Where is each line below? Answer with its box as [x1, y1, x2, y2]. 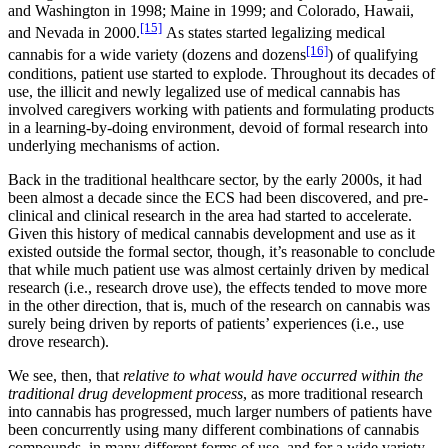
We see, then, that [8, 366, 123, 384]
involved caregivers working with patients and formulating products [8, 100, 434, 118]
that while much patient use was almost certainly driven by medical [8, 260, 429, 278]
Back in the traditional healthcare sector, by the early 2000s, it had [8, 170, 422, 188]
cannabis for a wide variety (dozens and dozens [8, 46, 306, 64]
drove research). [8, 332, 113, 350]
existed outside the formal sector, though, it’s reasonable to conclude [8, 242, 435, 260]
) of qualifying [328, 46, 418, 64]
